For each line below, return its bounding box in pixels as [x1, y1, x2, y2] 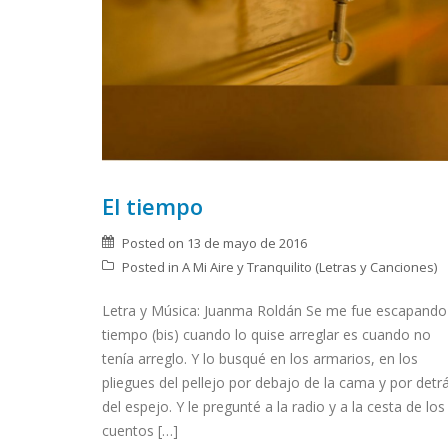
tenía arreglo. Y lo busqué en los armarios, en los [102, 348, 418, 368]
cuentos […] [102, 420, 178, 440]
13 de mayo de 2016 [187, 233, 307, 252]
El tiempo [102, 190, 203, 221]
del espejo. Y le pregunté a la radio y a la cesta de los [102, 396, 445, 416]
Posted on [122, 233, 187, 252]
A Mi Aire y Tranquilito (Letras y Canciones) [182, 257, 437, 276]
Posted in [122, 257, 182, 276]
